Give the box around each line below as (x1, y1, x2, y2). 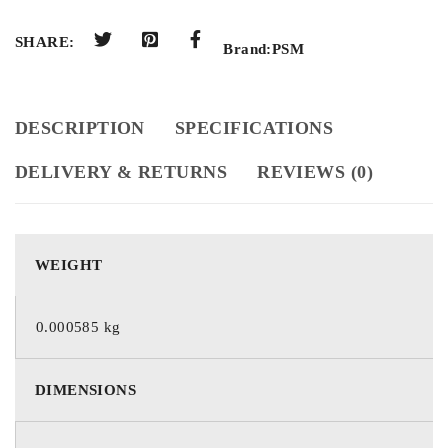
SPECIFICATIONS (174, 117, 334, 138)
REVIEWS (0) (257, 161, 374, 182)
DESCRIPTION (15, 117, 145, 138)
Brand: (223, 40, 272, 57)
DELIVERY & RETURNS (15, 161, 228, 182)
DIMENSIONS (35, 381, 136, 398)
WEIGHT (35, 256, 103, 273)
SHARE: (15, 34, 75, 50)
